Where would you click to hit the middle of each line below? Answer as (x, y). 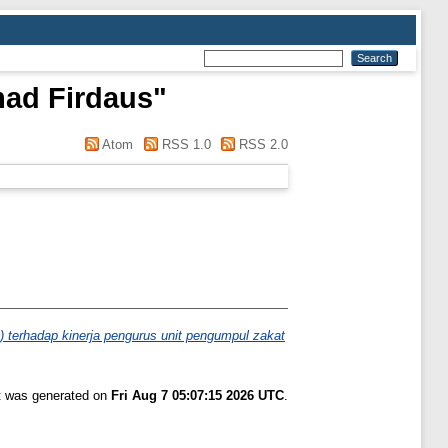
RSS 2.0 (261, 144)
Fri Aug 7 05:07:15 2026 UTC (197, 396)
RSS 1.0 (184, 144)
